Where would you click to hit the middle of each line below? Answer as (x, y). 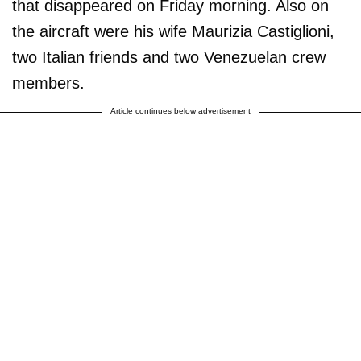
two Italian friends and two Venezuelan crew (169, 57)
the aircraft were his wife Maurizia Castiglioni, (173, 31)
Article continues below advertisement (180, 110)
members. (48, 83)
